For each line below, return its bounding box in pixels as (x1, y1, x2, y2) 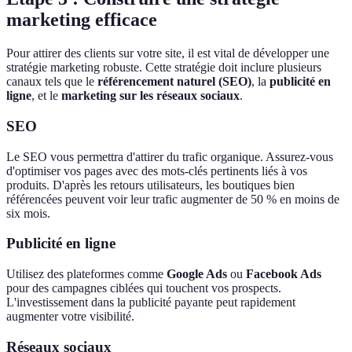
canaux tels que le (6, 75, 97, 89)
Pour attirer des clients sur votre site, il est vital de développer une (6, 46, 329, 60)
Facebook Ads (246, 267, 321, 281)
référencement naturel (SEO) (97, 75, 251, 89)
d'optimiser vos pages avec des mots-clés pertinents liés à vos (6, 163, 307, 178)
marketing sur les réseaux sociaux (61, 89, 240, 103)
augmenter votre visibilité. (6, 310, 134, 324)
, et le (31, 89, 61, 103)
